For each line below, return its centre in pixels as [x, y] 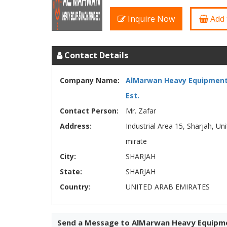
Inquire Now [150, 19]
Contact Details [95, 55]
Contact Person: [89, 111]
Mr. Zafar [141, 111]
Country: [75, 187]
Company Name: [90, 80]
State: [71, 172]
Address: [76, 126]
